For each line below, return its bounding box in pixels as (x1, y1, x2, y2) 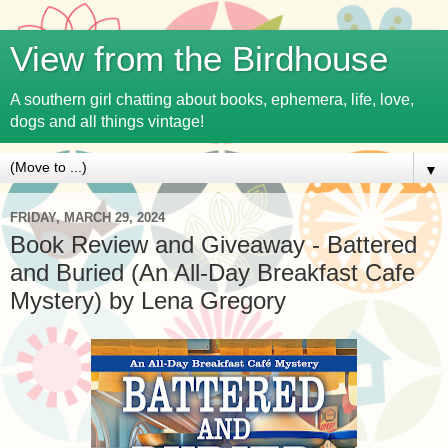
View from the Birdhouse (10, 40, 388, 78)
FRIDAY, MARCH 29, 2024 (10, 209, 165, 225)
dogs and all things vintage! (10, 113, 204, 130)
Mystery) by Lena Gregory (10, 287, 286, 314)
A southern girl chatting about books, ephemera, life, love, (10, 91, 414, 108)
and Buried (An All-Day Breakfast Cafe (10, 259, 415, 286)
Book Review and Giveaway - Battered (10, 231, 417, 258)
